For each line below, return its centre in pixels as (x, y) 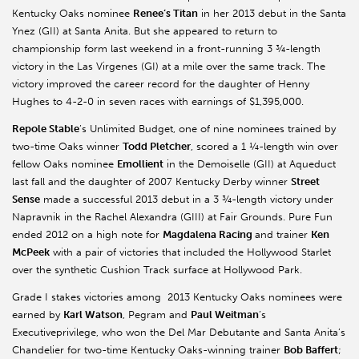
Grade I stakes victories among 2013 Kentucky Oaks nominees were (177, 296)
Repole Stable (46, 128)
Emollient (140, 163)
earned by (38, 314)
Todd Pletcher (157, 146)
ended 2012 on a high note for (87, 234)
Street (305, 181)
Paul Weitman (225, 314)
